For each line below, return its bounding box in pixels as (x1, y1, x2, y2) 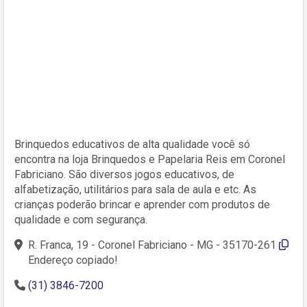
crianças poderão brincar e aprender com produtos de (14, 197, 270, 211)
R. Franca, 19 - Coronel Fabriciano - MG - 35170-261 (28, 238, 279, 251)
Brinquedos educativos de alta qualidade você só (14, 137, 250, 151)
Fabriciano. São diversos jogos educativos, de (14, 167, 234, 181)
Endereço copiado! (28, 253, 118, 267)
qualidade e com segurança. (14, 212, 147, 226)
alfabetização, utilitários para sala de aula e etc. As (14, 182, 256, 196)
